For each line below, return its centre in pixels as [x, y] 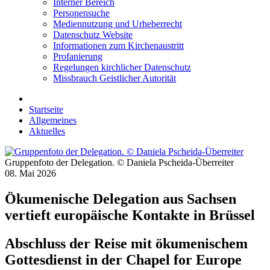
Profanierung [78, 57]
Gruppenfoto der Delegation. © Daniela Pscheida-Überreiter [119, 163]
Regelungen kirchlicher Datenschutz [122, 67]
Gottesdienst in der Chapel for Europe [123, 260]
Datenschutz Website [93, 35]
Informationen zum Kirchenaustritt [118, 46]
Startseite [46, 110]
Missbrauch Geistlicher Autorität [115, 78]
